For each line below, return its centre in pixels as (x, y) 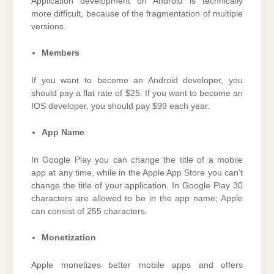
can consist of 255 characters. (89, 212)
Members (61, 53)
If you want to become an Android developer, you (137, 80)
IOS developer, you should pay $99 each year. (120, 106)
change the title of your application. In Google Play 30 (137, 186)
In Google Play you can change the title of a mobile (137, 160)
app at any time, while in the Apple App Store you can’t (137, 173)
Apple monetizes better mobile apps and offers (137, 265)
